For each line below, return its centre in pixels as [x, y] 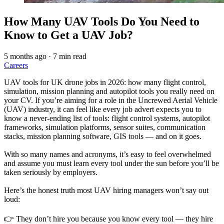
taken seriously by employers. [51, 172]
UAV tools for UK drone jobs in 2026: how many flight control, [105, 82]
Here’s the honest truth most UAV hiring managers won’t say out [106, 190]
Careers [16, 65]
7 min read [70, 56]
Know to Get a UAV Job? [68, 35]
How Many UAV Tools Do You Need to [102, 21]
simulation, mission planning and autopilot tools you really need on [109, 91]
